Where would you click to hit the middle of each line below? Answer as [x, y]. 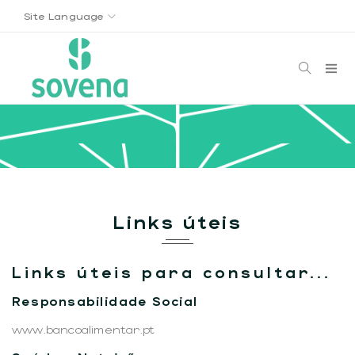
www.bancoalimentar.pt [84, 329]
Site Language [66, 16]
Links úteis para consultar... [172, 272]
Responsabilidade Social [105, 301]
